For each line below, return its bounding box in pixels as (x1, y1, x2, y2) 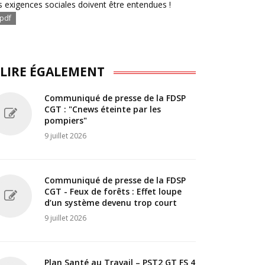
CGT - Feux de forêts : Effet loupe (44, 185, 182, 197)
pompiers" (44, 114, 87, 126)
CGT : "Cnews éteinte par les (44, 103, 161, 115)
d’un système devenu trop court (44, 196, 177, 208)
